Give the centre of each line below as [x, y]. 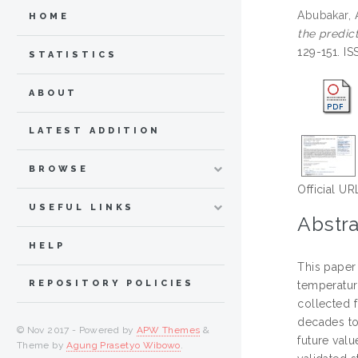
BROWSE [59, 169]
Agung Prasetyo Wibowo [123, 346]
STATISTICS [73, 54]
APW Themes [168, 330]
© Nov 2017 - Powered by [77, 330]
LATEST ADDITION [95, 131]
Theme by [42, 346]
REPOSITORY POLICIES [112, 284]
